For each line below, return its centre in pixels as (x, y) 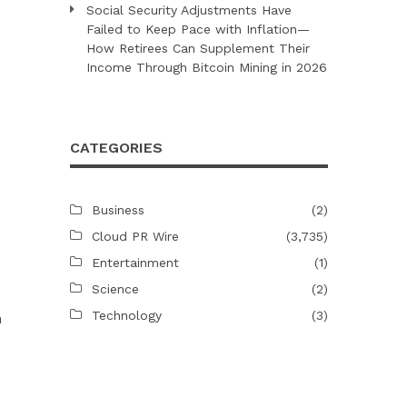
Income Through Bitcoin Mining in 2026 (206, 67)
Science (115, 288)
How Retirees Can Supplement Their (198, 48)
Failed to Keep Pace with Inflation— (198, 29)
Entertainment (135, 262)
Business (118, 209)
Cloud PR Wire (135, 236)
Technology (126, 315)
